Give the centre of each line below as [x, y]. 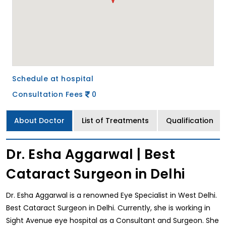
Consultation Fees [49, 95]
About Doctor [39, 121]
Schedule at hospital [53, 79]
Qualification [190, 121]
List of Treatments [115, 121]
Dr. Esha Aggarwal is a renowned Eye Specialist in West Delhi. [111, 195]
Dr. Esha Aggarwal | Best [91, 155]
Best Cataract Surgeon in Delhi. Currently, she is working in [108, 208]
